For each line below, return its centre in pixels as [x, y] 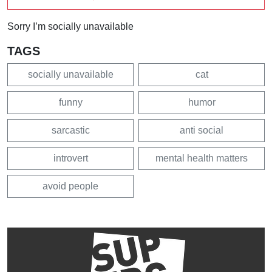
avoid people [70, 186]
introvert [70, 158]
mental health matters [202, 158]
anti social [202, 131]
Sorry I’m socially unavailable [70, 27]
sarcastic [70, 131]
